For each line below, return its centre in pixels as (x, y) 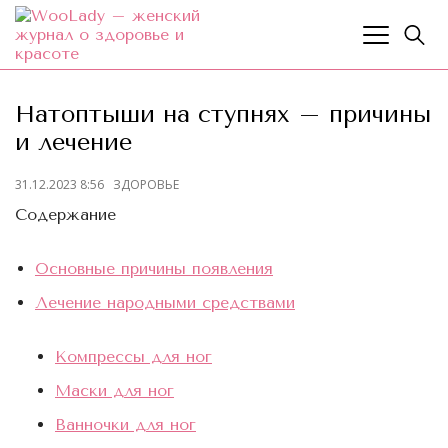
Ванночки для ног (125, 424)
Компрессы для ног (133, 356)
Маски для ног (114, 390)
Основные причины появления (154, 268)
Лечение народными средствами (165, 302)
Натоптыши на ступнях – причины (223, 114)
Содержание (65, 214)
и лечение (73, 142)
